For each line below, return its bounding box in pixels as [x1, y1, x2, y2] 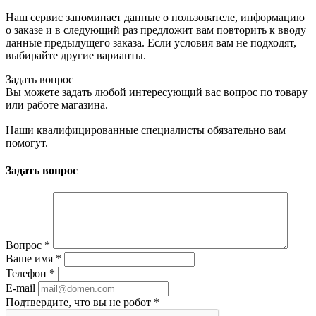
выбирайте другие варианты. [6, 49, 146, 61]
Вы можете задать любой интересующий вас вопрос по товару [6, 85, 308, 98]
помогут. [6, 136, 48, 149]
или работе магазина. [6, 98, 108, 111]
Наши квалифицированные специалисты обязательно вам [6, 123, 286, 136]
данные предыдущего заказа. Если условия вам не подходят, [6, 36, 296, 49]
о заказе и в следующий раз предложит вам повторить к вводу [6, 23, 306, 36]
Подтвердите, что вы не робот [6, 296, 154, 309]
